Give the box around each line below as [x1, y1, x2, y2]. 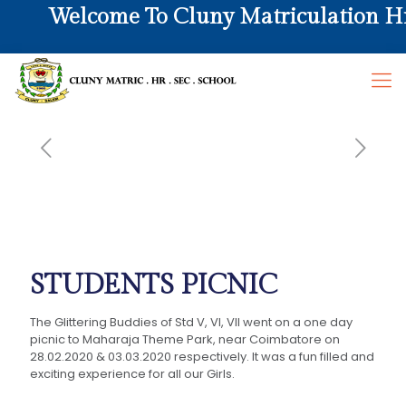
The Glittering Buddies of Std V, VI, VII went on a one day [30, 313, 353, 331]
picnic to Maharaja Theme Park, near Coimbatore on [30, 330, 340, 348]
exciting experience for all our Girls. [30, 364, 235, 382]
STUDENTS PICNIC [30, 268, 277, 302]
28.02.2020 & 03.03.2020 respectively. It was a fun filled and [30, 347, 374, 365]
